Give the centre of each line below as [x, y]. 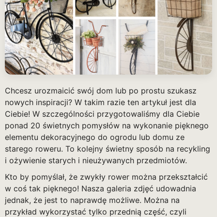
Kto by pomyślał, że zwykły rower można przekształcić [106, 177]
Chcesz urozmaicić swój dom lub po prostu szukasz [101, 91]
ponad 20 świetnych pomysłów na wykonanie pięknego [107, 126]
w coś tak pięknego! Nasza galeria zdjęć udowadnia [101, 189]
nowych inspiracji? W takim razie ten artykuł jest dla [101, 102]
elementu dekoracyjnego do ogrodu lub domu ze [95, 137]
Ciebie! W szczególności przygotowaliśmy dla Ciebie [102, 114]
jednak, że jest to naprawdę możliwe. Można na [92, 200]
